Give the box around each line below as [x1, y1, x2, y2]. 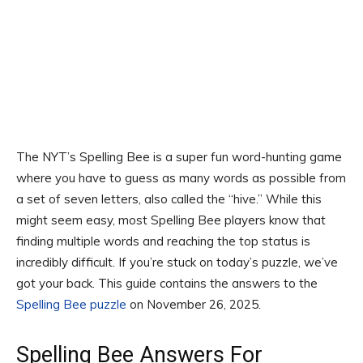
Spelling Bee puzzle [16, 296, 126, 312]
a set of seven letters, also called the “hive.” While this [16, 190, 322, 207]
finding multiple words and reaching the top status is [16, 233, 310, 249]
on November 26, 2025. [126, 296, 261, 312]
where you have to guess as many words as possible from [16, 169, 346, 186]
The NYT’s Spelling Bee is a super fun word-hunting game [16, 148, 342, 164]
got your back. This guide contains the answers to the [16, 275, 318, 291]
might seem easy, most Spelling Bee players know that [16, 211, 326, 228]
